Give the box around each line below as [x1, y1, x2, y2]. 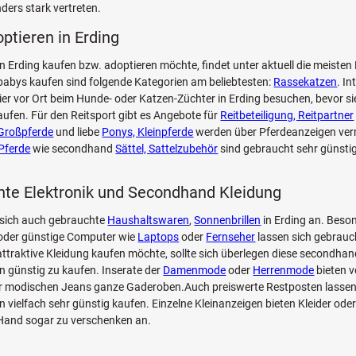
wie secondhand [30, 141, 116, 155]
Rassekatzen [273, 75, 338, 88]
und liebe [53, 125, 103, 138]
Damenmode [163, 263, 226, 277]
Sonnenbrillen [194, 213, 261, 226]
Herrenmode [253, 263, 315, 277]
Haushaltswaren [107, 213, 190, 226]
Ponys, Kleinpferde [102, 125, 194, 138]
